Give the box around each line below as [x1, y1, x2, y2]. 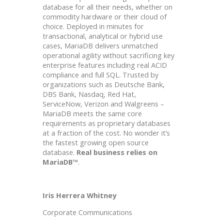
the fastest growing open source [43, 137, 149, 147]
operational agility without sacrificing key [43, 50, 174, 60]
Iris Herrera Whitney [43, 190, 116, 200]
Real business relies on [77, 147, 157, 157]
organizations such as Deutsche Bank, [43, 79, 165, 89]
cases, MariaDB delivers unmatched [43, 40, 158, 50]
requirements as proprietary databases [43, 118, 170, 128]
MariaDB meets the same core [43, 108, 142, 118]
